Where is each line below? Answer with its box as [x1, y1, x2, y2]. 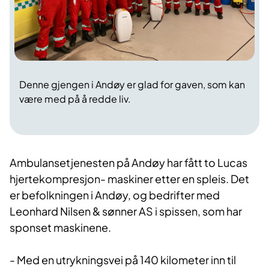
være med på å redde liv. [19, 92, 131, 105]
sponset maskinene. [10, 220, 113, 234]
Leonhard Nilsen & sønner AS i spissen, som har [10, 204, 242, 218]
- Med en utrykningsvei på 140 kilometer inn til [10, 252, 236, 267]
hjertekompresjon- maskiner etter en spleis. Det [10, 171, 249, 186]
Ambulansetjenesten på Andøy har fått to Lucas [10, 155, 247, 169]
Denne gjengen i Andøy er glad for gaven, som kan [19, 77, 245, 91]
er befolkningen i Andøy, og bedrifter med [10, 187, 220, 202]
